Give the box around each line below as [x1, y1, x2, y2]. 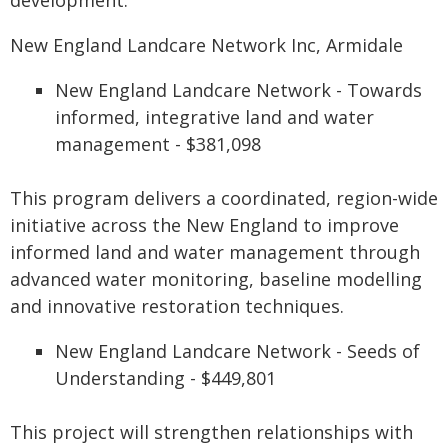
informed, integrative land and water [55, 105, 374, 129]
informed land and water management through [10, 240, 420, 264]
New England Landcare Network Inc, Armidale [10, 33, 403, 57]
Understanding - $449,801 [55, 366, 276, 390]
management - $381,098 [55, 132, 261, 156]
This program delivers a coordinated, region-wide [10, 186, 438, 210]
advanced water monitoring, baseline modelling [10, 267, 422, 291]
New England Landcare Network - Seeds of [55, 339, 420, 363]
